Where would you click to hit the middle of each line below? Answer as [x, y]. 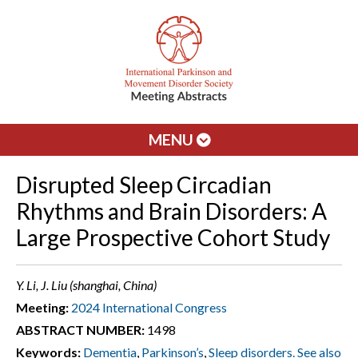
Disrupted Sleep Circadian [144, 185]
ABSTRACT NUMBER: [80, 330]
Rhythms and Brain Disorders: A [171, 211]
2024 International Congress [149, 307]
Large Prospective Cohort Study [173, 237]
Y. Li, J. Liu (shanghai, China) [86, 285]
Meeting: [42, 307]
